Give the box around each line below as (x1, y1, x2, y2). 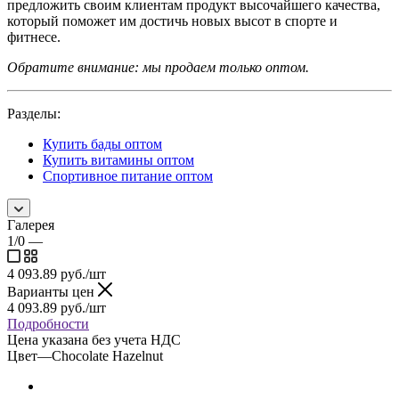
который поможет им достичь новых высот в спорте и (7, 13, 338, 29)
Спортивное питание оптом (43, 168, 213, 184)
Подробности (7, 316, 89, 332)
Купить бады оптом (43, 136, 162, 152)
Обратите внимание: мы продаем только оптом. (7, 60, 309, 76)
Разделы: (7, 106, 61, 122)
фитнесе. (7, 29, 61, 45)
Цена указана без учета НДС (7, 332, 181, 348)
